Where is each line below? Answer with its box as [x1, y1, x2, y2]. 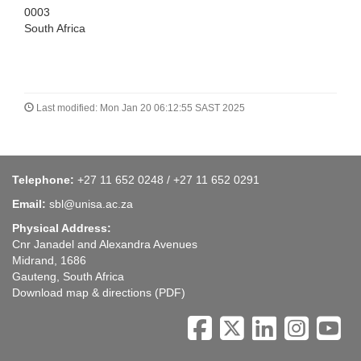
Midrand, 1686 [12, 254, 86, 268]
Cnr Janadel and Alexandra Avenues [12, 238, 197, 251]
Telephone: [12, 173, 77, 187]
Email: [12, 197, 46, 211]
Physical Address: [12, 222, 111, 235]
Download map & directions [12, 286, 151, 300]
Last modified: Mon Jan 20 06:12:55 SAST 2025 [34, 102, 245, 114]
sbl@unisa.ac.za [49, 197, 133, 211]
